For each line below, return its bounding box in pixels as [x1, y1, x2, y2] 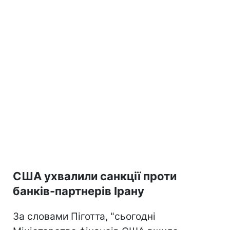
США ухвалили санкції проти [13, 169, 177, 183]
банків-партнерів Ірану [13, 184, 144, 198]
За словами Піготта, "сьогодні [13, 210, 156, 222]
